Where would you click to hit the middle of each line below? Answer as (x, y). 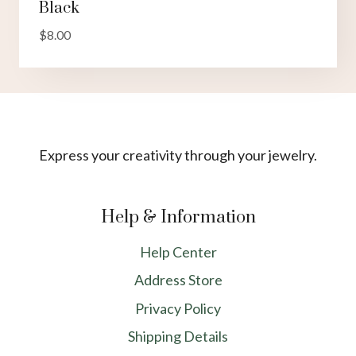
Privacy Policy (178, 308)
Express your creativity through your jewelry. (178, 155)
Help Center (178, 252)
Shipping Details (178, 337)
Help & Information (178, 217)
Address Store (178, 280)
